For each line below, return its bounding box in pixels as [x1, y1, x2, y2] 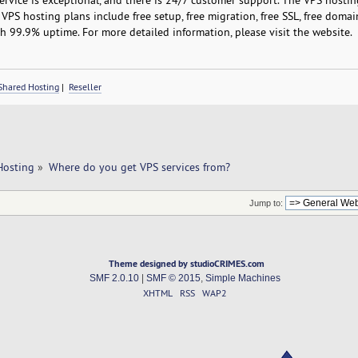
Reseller [68, 80, 101, 93]
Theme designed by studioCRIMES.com [109, 257, 265, 269]
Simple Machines [205, 272, 280, 283]
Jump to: [249, 197, 283, 208]
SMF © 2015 [145, 272, 201, 283]
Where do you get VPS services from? [49, 159, 230, 174]
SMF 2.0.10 [89, 272, 139, 283]
